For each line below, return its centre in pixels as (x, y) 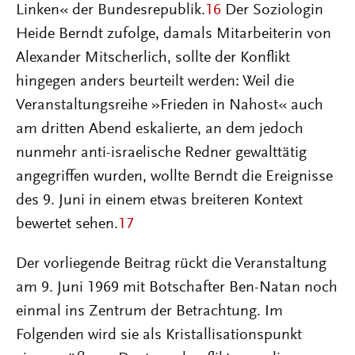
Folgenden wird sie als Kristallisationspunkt (159, 336)
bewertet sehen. (67, 225)
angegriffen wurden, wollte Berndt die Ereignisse (174, 177)
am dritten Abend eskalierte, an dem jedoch (160, 130)
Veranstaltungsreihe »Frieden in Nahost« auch (170, 106)
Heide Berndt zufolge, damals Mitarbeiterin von (174, 34)
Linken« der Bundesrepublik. (111, 11)
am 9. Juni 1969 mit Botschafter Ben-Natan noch (177, 288)
